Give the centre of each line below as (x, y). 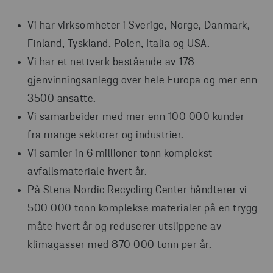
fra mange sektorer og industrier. (106, 136)
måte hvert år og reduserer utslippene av (124, 227)
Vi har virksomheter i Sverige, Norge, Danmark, (139, 26)
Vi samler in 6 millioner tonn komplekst (120, 154)
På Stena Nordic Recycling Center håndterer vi (137, 191)
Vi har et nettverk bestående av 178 (111, 63)
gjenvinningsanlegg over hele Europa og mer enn (142, 81)
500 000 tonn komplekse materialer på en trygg (143, 209)
